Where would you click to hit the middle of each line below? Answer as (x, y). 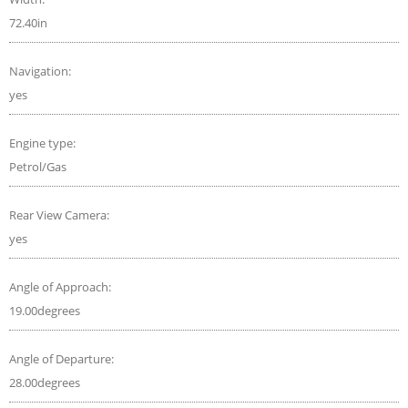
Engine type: (44, 143)
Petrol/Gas (38, 166)
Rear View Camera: (61, 214)
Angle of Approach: (61, 286)
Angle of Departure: (63, 358)
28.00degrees (45, 382)
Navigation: (41, 71)
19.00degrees (45, 310)
